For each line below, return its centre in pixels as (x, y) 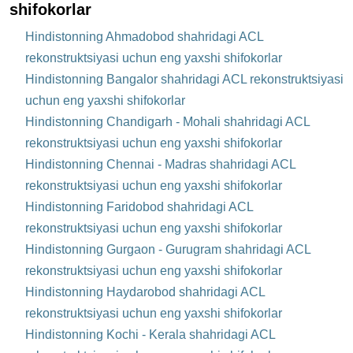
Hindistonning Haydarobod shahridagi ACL (145, 292)
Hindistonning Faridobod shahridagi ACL (139, 206)
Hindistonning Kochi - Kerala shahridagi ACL (150, 334)
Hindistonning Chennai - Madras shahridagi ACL (160, 164)
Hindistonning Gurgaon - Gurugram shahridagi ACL (168, 249)
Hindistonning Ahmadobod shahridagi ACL (144, 36)
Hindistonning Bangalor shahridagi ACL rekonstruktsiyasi (184, 79)
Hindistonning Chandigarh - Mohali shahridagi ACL (167, 121)
